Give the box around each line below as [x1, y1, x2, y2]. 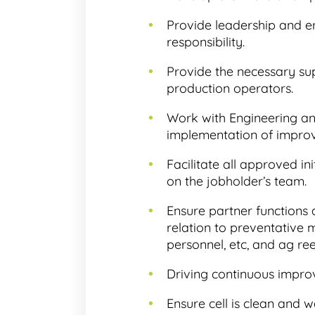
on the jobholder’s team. [167, 172, 307, 189]
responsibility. [167, 33, 245, 50]
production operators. [167, 79, 293, 96]
